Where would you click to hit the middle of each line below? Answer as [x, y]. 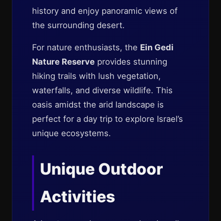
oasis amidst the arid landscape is [98, 105]
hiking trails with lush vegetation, [96, 76]
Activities [77, 197]
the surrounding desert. [78, 25]
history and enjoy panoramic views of [105, 11]
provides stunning [131, 62]
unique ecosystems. [72, 133]
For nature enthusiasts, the [86, 47]
